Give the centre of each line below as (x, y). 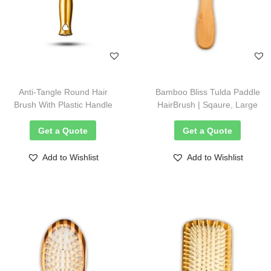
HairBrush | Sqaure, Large (208, 105)
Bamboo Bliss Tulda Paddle (207, 92)
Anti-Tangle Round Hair (63, 92)
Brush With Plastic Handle (63, 105)
